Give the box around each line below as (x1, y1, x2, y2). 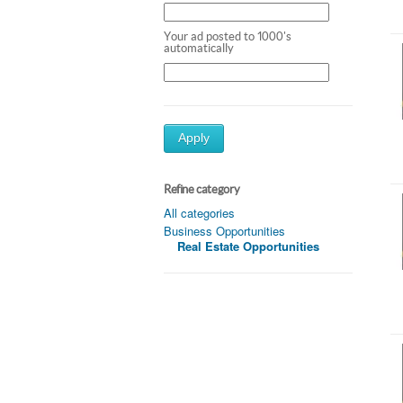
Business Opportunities (164, 221, 285, 239)
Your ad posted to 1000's (164, 29, 291, 43)
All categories (164, 203, 235, 221)
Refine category (164, 182, 240, 196)
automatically (164, 40, 234, 55)
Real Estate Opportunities (177, 237, 319, 255)
